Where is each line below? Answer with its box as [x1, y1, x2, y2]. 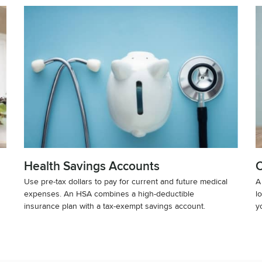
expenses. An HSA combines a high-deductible [24, 187, 195, 199]
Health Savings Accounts [24, 157, 160, 175]
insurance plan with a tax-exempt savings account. [24, 199, 206, 212]
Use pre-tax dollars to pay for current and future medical [24, 174, 228, 187]
